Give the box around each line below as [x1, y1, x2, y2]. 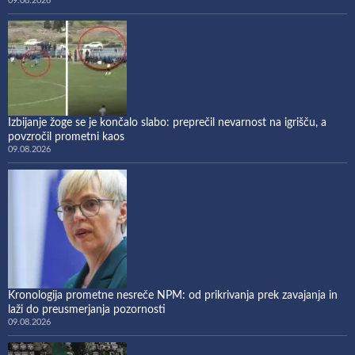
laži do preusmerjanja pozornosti [8, 303, 166, 315]
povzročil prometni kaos [8, 131, 124, 143]
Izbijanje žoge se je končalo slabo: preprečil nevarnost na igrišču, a [8, 116, 326, 128]
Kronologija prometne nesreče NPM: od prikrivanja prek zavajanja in [8, 289, 338, 301]
